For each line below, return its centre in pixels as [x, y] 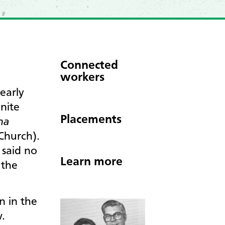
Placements [91, 120]
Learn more [91, 162]
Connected [89, 66]
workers [82, 78]
